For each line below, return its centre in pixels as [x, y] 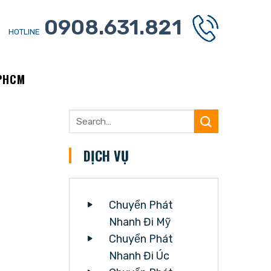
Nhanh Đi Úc [139, 256]
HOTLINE [25, 31]
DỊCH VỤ [106, 156]
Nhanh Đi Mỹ [139, 222]
